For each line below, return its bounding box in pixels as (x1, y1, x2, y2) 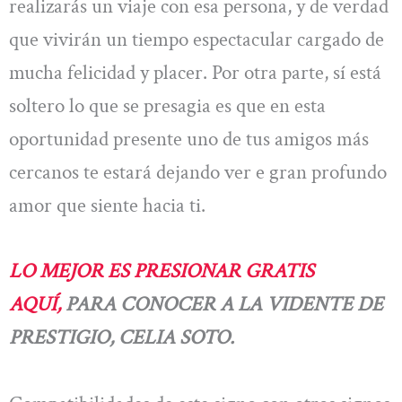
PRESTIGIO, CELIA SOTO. (9, 324, 234, 352)
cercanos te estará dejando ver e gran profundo (9, 159, 387, 186)
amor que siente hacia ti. (9, 192, 205, 219)
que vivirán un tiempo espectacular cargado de (9, 26, 384, 53)
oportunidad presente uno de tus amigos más (9, 126, 369, 153)
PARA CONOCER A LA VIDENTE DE (61, 291, 383, 319)
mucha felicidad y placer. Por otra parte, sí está (9, 59, 381, 86)
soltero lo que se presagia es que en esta (9, 92, 326, 119)
